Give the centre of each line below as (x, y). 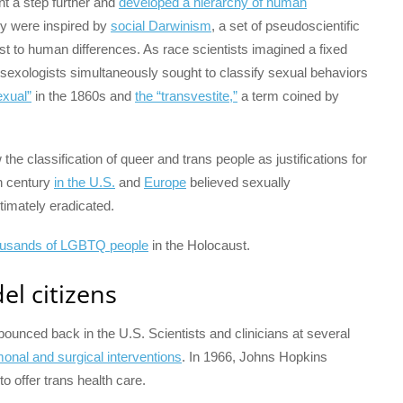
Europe (165, 183)
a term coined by (288, 95)
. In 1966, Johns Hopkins (255, 357)
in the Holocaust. (199, 246)
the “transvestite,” (186, 95)
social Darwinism (161, 25)
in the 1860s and (83, 95)
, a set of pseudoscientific (286, 25)
